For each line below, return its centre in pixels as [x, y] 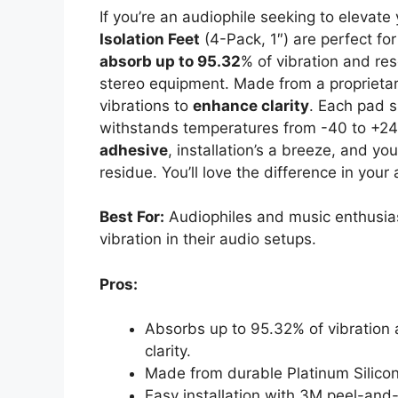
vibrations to [146, 105]
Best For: [132, 217]
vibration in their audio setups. [208, 239]
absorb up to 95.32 [170, 61]
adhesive [134, 150]
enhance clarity [251, 105]
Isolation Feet [150, 39]
